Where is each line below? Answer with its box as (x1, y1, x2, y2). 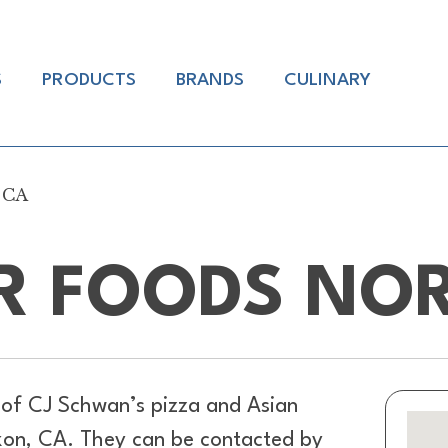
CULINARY (283, 71, 371, 90)
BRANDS (175, 71, 244, 90)
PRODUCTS (41, 71, 136, 90)
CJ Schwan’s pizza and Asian (27, 395, 298, 417)
